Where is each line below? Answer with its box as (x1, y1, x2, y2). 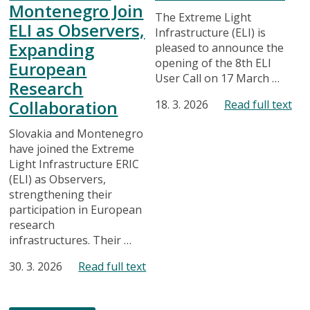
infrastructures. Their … (9, 232, 132, 248)
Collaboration (9, 95, 118, 119)
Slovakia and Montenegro (9, 125, 144, 141)
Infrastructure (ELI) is (154, 24, 266, 40)
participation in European (9, 201, 143, 217)
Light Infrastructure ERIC (9, 156, 140, 172)
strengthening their (9, 186, 113, 202)
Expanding (9, 37, 95, 61)
